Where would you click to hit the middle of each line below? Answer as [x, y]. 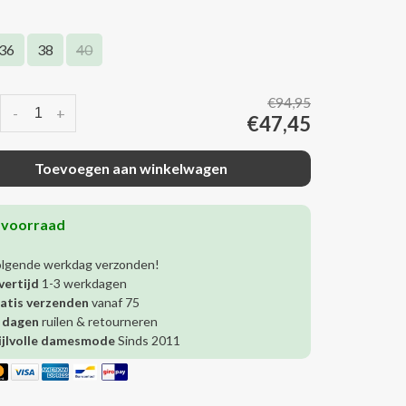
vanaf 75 [115, 303]
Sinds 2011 [148, 341]
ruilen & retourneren [99, 322]
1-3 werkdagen [83, 284]
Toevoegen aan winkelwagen [131, 169]
